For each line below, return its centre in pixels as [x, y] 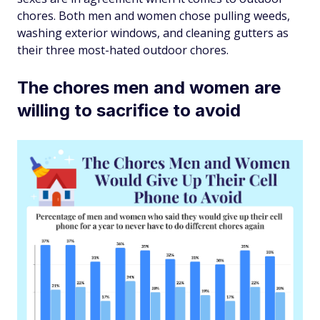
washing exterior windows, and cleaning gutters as [153, 33]
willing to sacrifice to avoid [129, 111]
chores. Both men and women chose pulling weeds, [154, 16]
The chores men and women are [149, 88]
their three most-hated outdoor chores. [123, 50]
